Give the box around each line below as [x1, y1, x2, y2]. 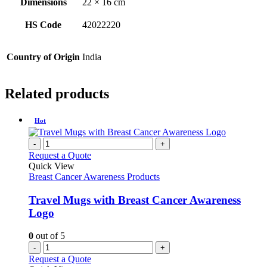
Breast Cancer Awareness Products [29, 172, 160, 182]
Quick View [29, 161, 74, 171]
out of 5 [33, 231, 65, 241]
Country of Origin [7, 52, 80, 63]
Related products [5, 86, 109, 102]
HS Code [25, 20, 61, 30]
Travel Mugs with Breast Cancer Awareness [29, 193, 241, 206]
